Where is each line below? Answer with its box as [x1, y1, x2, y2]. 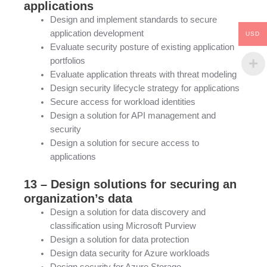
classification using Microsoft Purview [49, 221, 196, 231]
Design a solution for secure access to [49, 138, 199, 148]
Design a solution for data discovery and [49, 207, 206, 218]
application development [49, 29, 144, 39]
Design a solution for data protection [49, 235, 189, 245]
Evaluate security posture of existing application [49, 42, 234, 52]
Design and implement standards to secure [49, 15, 217, 25]
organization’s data [24, 192, 132, 206]
